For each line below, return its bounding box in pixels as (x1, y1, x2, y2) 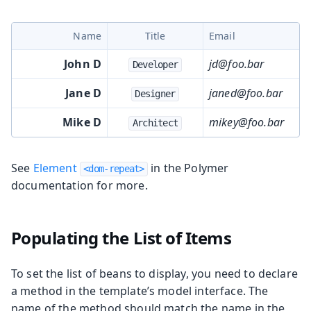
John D (64, 56, 101, 72)
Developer (132, 58, 178, 70)
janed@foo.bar (209, 85, 283, 101)
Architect (132, 117, 178, 128)
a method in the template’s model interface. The (11, 283, 269, 299)
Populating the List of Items (10, 226, 232, 249)
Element (33, 160, 80, 176)
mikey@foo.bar (209, 114, 285, 130)
